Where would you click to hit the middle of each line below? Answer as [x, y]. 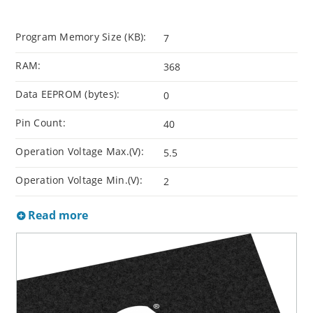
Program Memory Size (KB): [81, 37]
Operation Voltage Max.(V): [80, 152]
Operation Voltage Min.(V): [79, 180]
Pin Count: [41, 123]
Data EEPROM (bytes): [68, 94]
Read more [57, 216]
